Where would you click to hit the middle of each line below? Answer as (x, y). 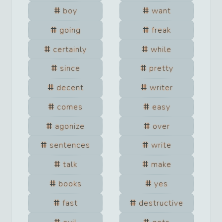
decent (70, 88)
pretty (161, 69)
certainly (70, 49)
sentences (70, 145)
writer (161, 88)
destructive (161, 203)
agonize (70, 126)
